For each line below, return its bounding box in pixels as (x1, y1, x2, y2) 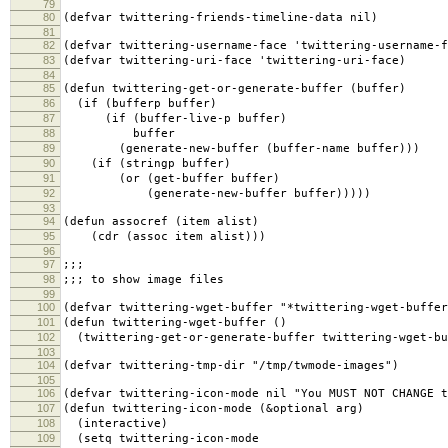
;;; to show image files (63, 273, 224, 287)
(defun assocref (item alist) (63, 215, 259, 229)
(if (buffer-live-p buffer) (63, 112, 287, 126)
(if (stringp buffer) (63, 157, 231, 171)
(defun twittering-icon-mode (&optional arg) (63, 402, 364, 416)
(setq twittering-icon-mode (63, 432, 259, 446)
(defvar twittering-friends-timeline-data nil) (63, 11, 378, 25)
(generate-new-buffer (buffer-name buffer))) (63, 142, 420, 156)
